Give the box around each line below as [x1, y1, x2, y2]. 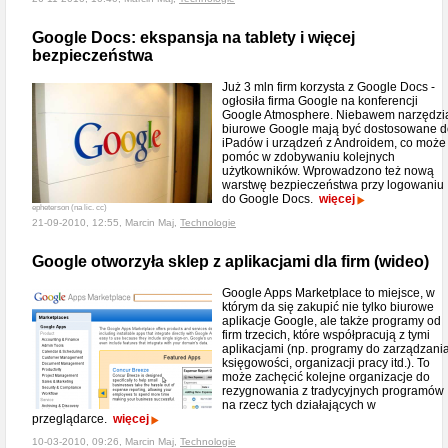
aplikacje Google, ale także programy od [222, 314, 441, 328]
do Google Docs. [222, 192, 319, 206]
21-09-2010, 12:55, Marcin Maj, [32, 217, 180, 228]
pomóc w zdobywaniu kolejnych [222, 150, 395, 164]
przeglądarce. [32, 412, 113, 426]
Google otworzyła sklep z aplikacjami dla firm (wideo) [32, 253, 429, 270]
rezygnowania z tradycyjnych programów [222, 384, 444, 398]
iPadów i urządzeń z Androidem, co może [222, 136, 446, 150]
